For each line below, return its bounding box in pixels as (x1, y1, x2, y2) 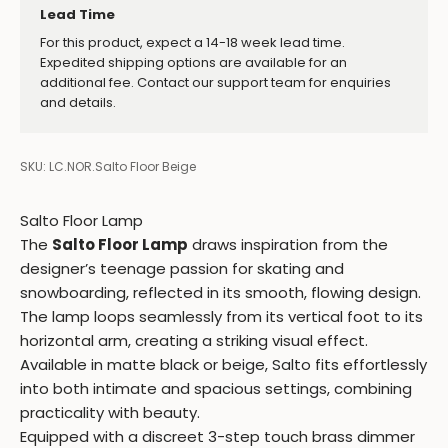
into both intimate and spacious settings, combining (20, 378, 412, 399)
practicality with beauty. (20, 402, 200, 423)
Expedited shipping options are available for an (40, 53, 347, 72)
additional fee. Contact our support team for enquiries (40, 73, 391, 92)
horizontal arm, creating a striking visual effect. (20, 330, 368, 351)
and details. (40, 93, 116, 112)
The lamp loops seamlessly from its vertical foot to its (20, 306, 423, 327)
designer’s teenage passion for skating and (20, 258, 344, 279)
